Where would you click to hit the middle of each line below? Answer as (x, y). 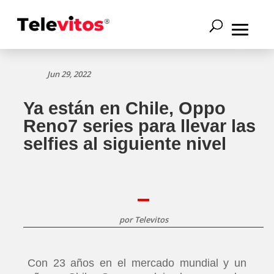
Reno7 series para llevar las (139, 126)
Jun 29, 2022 (69, 74)
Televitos (151, 220)
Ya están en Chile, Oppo (124, 108)
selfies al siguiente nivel (125, 144)
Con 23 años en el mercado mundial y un (137, 263)
